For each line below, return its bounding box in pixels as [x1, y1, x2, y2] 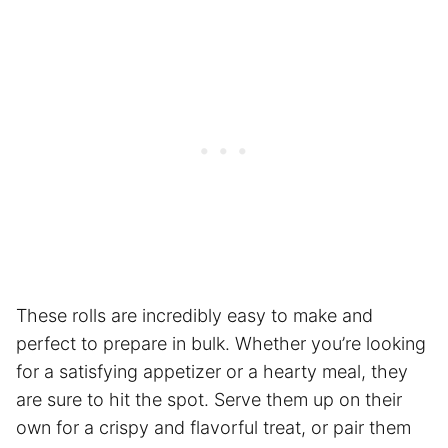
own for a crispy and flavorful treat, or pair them [16, 416, 411, 438]
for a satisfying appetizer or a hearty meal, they [16, 360, 408, 382]
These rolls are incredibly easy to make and [16, 304, 373, 326]
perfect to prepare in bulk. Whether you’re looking [16, 332, 426, 354]
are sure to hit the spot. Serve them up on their [16, 388, 402, 410]
